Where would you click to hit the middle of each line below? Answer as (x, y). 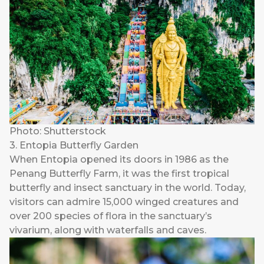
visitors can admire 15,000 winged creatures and (124, 202)
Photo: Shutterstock (58, 131)
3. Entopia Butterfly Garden (74, 146)
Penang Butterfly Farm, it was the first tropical (119, 174)
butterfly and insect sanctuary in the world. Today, (128, 188)
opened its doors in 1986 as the (153, 160)
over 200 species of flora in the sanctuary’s (111, 216)
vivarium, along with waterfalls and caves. (108, 230)
